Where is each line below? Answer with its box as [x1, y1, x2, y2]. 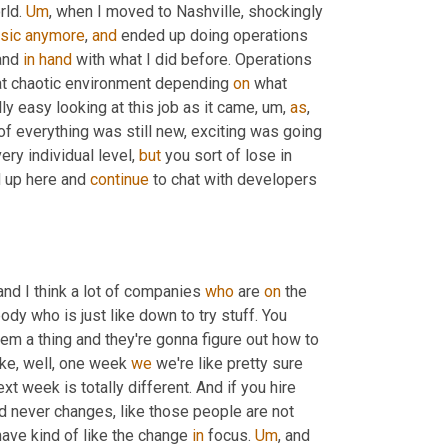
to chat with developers [149, 169, 317, 189]
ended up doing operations [117, 25, 308, 45]
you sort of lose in [161, 145, 292, 165]
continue [90, 169, 149, 189]
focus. [204, 426, 255, 446]
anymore [25, 25, 85, 45]
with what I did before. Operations [72, 49, 312, 69]
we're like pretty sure [152, 354, 303, 374]
